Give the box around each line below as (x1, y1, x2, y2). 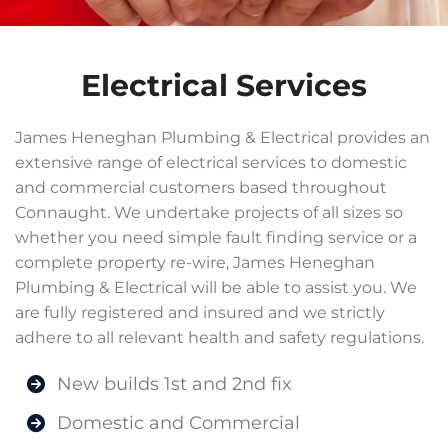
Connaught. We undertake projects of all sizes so (15, 203, 403, 222)
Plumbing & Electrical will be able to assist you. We (15, 278, 417, 297)
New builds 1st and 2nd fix (57, 373, 292, 395)
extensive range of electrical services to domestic (15, 153, 407, 172)
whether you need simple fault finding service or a (15, 228, 417, 247)
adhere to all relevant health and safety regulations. (15, 328, 424, 347)
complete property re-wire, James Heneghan (15, 253, 375, 272)
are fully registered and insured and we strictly (15, 303, 385, 322)
